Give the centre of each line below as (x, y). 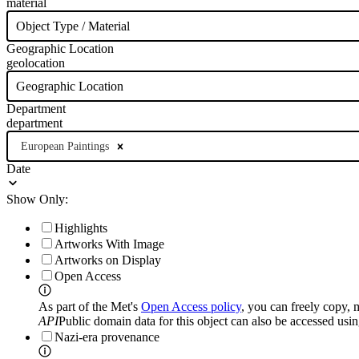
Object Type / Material (73, 26)
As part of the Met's (90, 307)
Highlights (81, 228)
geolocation (36, 63)
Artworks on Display (108, 260)
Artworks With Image (109, 244)
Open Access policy (191, 307)
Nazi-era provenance (107, 337)
